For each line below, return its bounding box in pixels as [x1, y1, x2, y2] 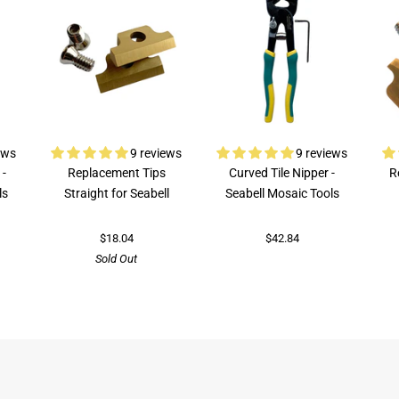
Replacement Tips [67, 166, 166, 182]
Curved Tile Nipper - [229, 166, 336, 182]
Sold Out [95, 251, 138, 265]
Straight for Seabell [63, 186, 169, 202]
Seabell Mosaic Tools [224, 186, 339, 202]
